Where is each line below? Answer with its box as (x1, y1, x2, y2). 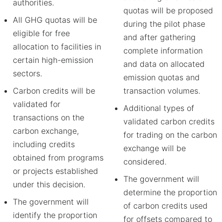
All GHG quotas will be (13, 15, 97, 25)
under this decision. (13, 179, 85, 189)
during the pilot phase (123, 19, 205, 29)
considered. (123, 157, 166, 166)
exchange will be (123, 143, 186, 153)
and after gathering (123, 32, 196, 42)
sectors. (13, 68, 42, 78)
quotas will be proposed (123, 5, 213, 15)
